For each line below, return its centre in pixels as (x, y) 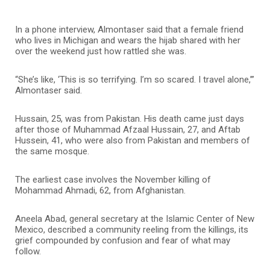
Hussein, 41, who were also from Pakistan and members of (133, 140)
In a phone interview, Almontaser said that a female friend (129, 29)
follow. (28, 251)
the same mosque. (52, 151)
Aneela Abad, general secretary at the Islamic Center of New (135, 218)
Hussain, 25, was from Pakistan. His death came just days (130, 118)
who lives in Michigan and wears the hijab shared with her (128, 40)
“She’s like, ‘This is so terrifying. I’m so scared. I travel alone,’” (135, 79)
